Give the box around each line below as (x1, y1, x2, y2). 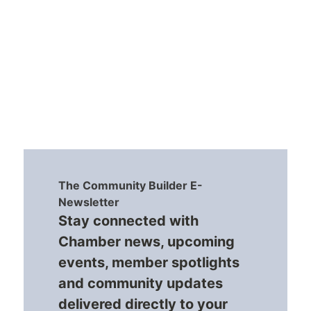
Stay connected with (58, 212, 199, 230)
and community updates (58, 275, 223, 292)
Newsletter (58, 195, 119, 210)
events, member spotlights (58, 254, 239, 271)
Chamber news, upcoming (58, 233, 235, 251)
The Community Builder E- (58, 178, 203, 193)
